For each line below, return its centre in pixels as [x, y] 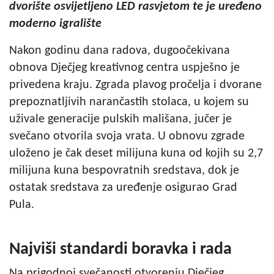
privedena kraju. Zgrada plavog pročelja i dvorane [135, 85]
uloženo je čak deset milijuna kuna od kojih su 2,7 [136, 154]
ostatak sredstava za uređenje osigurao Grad [123, 188]
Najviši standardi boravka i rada [120, 250]
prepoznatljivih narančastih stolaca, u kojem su [129, 102]
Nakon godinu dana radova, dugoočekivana [120, 51]
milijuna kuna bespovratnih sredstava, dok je [124, 171]
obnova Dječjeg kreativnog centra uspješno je [124, 68]
